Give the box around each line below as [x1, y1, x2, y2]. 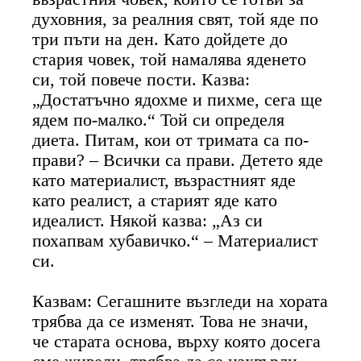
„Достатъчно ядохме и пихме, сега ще [32, 89, 323, 110]
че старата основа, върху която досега [32, 331, 322, 351]
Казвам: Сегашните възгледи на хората [32, 291, 329, 311]
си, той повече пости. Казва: [32, 69, 251, 89]
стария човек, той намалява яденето [32, 49, 307, 69]
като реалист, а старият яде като [32, 190, 278, 210]
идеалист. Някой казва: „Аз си [32, 210, 263, 230]
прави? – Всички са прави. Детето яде [32, 150, 324, 170]
